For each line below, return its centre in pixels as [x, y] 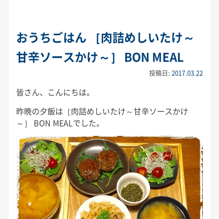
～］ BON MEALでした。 [60, 123]
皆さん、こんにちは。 [55, 92]
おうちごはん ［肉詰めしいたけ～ [105, 37]
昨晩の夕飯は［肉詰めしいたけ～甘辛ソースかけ [102, 111]
